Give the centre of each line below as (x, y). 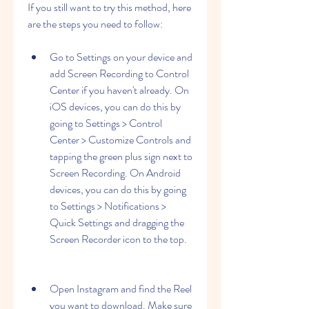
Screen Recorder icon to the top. (118, 239)
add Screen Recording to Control (119, 73)
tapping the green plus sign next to (121, 156)
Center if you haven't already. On (119, 90)
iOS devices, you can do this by (115, 107)
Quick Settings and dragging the (117, 222)
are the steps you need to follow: (95, 24)
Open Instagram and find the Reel (121, 289)
